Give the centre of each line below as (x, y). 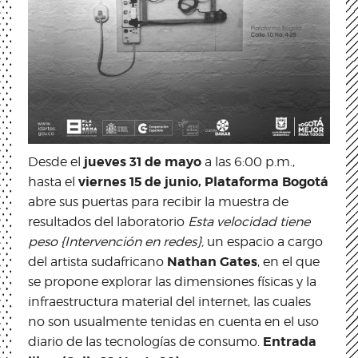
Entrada (290, 341)
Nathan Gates (212, 261)
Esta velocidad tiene (249, 221)
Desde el (56, 161)
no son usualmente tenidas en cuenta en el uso (173, 321)
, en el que (288, 261)
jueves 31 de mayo (143, 161)
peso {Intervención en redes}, (116, 241)
